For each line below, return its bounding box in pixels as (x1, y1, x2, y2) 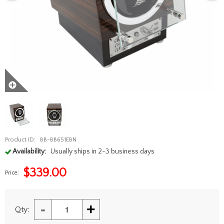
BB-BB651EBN (39, 136, 76, 143)
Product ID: (5, 136, 35, 143)
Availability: (12, 147, 46, 155)
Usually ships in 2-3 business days (50, 147, 154, 155)
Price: (5, 169, 19, 176)
